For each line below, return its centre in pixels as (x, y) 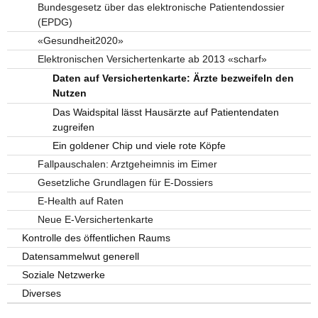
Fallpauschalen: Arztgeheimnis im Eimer (127, 164)
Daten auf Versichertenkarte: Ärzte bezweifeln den (174, 78)
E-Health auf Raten (80, 201)
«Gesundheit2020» (80, 40)
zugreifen (74, 127)
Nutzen (70, 93)
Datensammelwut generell (81, 256)
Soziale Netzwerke (64, 274)
